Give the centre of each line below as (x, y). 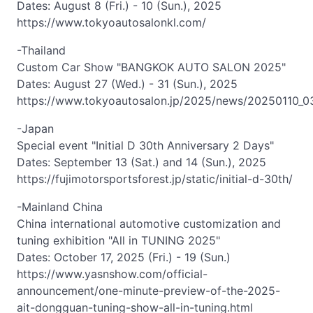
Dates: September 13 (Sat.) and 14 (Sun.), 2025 (141, 162)
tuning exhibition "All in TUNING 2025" (118, 240)
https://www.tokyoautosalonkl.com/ (111, 22)
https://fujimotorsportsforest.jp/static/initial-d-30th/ (155, 179)
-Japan (35, 129)
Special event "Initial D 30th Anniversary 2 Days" (145, 145)
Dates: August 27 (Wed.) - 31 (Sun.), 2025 (127, 84)
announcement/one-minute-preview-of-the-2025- (148, 291)
